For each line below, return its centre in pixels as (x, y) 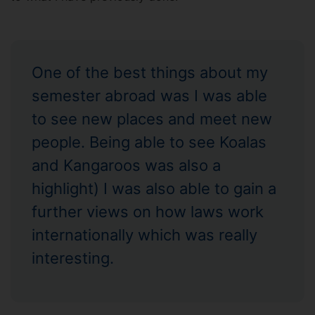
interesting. (73, 258)
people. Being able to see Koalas (149, 142)
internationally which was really (144, 235)
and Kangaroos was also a (126, 165)
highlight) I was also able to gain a (154, 188)
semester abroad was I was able (149, 96)
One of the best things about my (150, 72)
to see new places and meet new (152, 119)
